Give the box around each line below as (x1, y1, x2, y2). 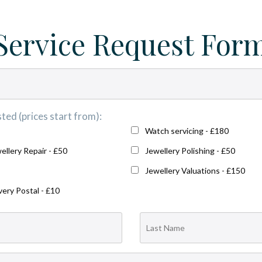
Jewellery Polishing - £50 (144, 146, 235, 156)
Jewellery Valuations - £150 (144, 166, 245, 175)
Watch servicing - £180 (144, 126, 229, 136)
